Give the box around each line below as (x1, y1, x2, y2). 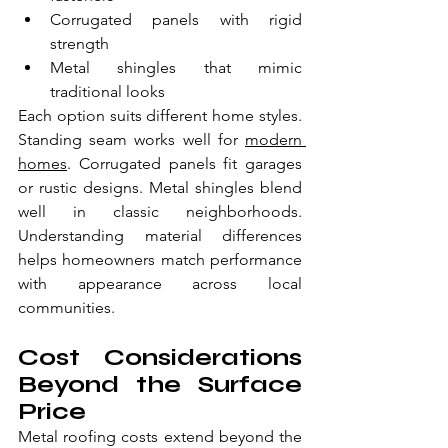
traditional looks (50, 82, 165, 102)
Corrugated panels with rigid (50, 10, 302, 30)
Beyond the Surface (18, 370, 302, 400)
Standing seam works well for (18, 130, 245, 150)
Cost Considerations (18, 343, 302, 373)
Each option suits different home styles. (18, 106, 302, 126)
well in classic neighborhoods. (18, 202, 302, 222)
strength (50, 34, 109, 54)
